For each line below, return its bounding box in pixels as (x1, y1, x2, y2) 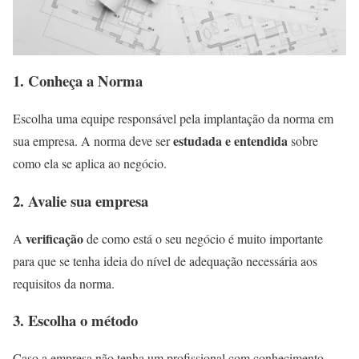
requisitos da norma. (13, 274, 119, 292)
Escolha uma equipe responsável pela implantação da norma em (13, 110, 333, 127)
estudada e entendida (173, 131, 288, 151)
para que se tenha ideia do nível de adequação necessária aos (13, 252, 317, 269)
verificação (26, 228, 83, 248)
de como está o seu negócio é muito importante (83, 229, 323, 247)
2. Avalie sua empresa (13, 189, 148, 212)
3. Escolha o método (13, 309, 143, 332)
